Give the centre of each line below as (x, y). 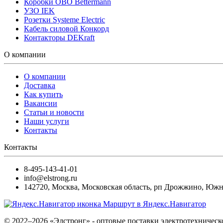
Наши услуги (47, 121)
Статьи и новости (54, 112)
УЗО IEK (39, 10)
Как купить (43, 94)
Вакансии (41, 103)
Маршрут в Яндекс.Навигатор (155, 204)
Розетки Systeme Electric (64, 19)
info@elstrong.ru (51, 178)
